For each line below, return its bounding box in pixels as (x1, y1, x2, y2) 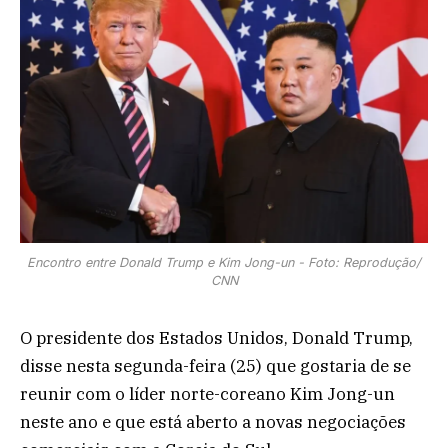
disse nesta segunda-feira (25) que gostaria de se (20, 354, 411, 377)
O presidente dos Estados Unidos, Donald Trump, (20, 326, 413, 349)
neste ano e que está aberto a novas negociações (20, 410, 406, 433)
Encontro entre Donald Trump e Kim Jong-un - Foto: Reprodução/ (27, 254, 421, 270)
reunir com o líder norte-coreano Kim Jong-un (20, 382, 395, 405)
